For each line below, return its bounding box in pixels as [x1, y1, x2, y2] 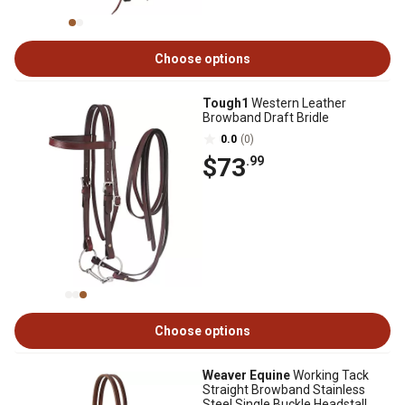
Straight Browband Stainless [202, 382, 365, 397]
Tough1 [202, 96, 249, 110]
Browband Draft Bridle [202, 110, 329, 125]
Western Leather [249, 96, 346, 110]
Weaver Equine [202, 368, 290, 382]
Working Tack [290, 368, 369, 382]
